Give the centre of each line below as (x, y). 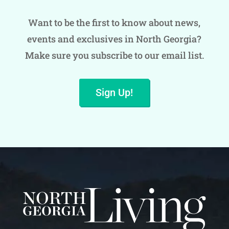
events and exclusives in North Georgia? (114, 39)
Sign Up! (114, 92)
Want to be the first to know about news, (114, 22)
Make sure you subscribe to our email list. (114, 55)
